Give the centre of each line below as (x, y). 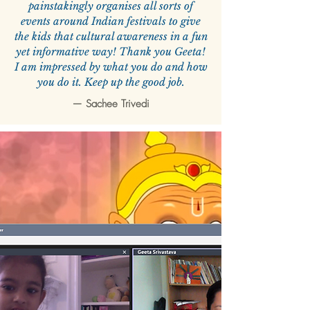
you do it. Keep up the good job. (111, 82)
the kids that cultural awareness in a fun (111, 37)
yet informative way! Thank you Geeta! (111, 52)
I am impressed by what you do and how (111, 67)
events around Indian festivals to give (111, 21)
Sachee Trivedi (118, 104)
